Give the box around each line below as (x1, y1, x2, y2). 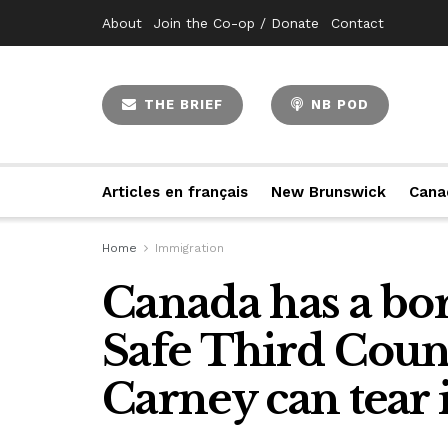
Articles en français (102, 183, 249, 201)
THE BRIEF (139, 96, 223, 112)
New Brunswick (271, 183, 387, 201)
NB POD (306, 96, 369, 112)
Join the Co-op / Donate (154, 15, 319, 31)
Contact (331, 15, 384, 31)
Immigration (155, 241, 224, 255)
